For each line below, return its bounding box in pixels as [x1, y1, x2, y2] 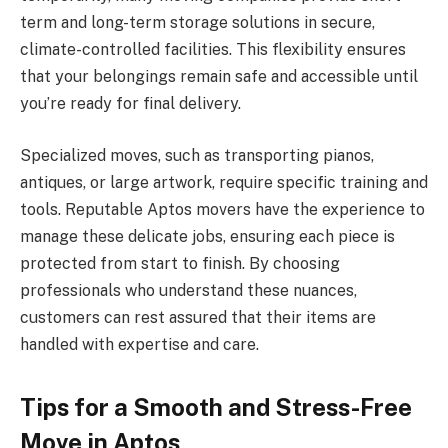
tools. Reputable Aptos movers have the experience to [20, 199, 425, 219]
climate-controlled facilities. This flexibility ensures [20, 40, 406, 60]
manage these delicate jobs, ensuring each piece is [20, 226, 395, 246]
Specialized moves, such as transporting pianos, [20, 145, 374, 165]
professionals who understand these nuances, [20, 280, 357, 300]
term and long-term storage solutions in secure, [20, 13, 375, 33]
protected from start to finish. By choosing [20, 253, 340, 273]
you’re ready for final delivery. [20, 94, 241, 114]
